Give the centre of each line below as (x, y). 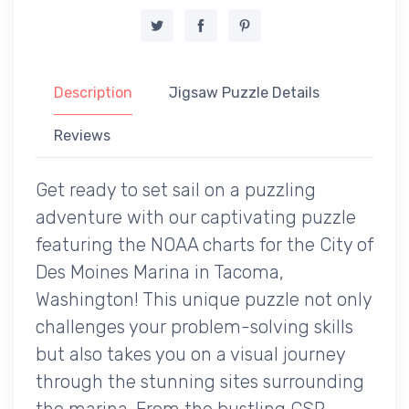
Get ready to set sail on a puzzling (176, 189)
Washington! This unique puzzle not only (204, 299)
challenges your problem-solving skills (194, 326)
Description (93, 92)
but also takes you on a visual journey (190, 354)
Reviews (82, 135)
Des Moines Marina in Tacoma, (160, 272)
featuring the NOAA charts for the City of (204, 244)
